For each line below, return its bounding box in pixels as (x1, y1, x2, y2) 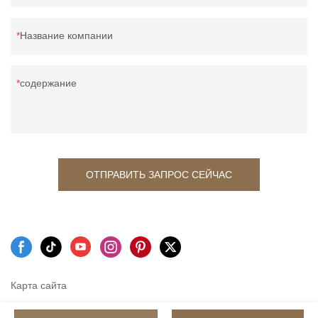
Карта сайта (11, 280, 67, 292)
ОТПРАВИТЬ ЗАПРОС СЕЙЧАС (86, 168, 232, 180)
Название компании (20, 29, 113, 41)
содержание (20, 77, 77, 89)
